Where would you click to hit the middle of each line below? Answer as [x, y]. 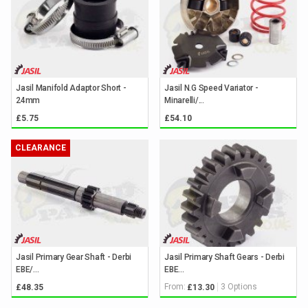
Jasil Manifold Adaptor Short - [71, 88]
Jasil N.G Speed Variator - [211, 88]
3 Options [239, 287]
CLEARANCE [41, 147]
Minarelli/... [184, 100]
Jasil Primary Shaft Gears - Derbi [224, 257]
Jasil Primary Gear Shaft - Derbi [74, 257]
